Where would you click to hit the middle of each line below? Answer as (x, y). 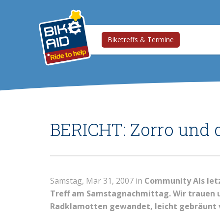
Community (168, 181)
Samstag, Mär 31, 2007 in (97, 181)
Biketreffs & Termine (141, 40)
